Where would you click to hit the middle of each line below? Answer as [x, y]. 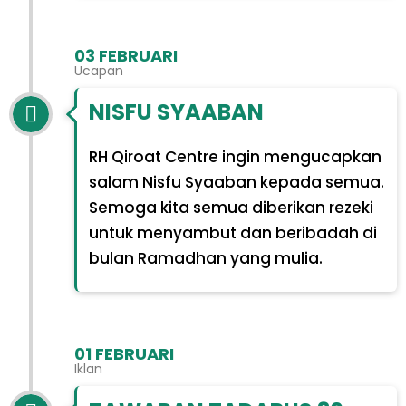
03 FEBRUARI [126, 55]
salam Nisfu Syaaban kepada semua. [236, 183]
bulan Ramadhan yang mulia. [205, 259]
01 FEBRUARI [124, 354]
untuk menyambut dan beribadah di [232, 233]
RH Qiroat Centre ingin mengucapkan [235, 157]
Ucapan [99, 70]
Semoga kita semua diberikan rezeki [231, 208]
